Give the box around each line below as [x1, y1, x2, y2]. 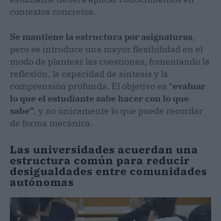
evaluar [173, 80, 206, 92]
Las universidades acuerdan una [10, 142, 198, 157]
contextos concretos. [10, 6, 96, 18]
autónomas [10, 175, 74, 189]
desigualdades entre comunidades [10, 164, 207, 179]
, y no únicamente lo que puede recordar [34, 105, 203, 117]
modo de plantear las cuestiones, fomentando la [10, 56, 210, 68]
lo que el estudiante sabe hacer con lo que [10, 93, 189, 105]
